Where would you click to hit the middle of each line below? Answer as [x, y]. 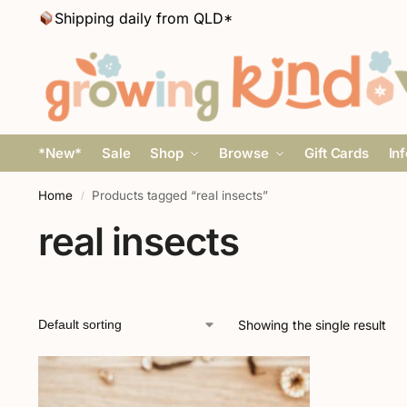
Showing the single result [312, 325]
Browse [244, 153]
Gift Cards [337, 153]
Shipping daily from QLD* [144, 18]
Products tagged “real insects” [180, 195]
